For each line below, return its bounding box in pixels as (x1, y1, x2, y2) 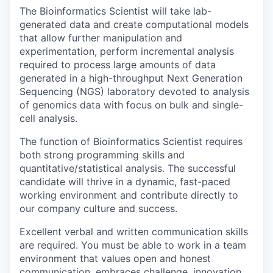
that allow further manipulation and (19, 32, 182, 44)
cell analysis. (19, 112, 77, 125)
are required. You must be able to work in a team (19, 239, 246, 252)
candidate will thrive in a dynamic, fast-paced (19, 175, 230, 188)
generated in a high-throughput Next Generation (19, 72, 243, 85)
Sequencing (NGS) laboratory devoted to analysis (19, 85, 249, 98)
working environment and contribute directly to (19, 189, 238, 202)
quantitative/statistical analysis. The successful (19, 162, 236, 175)
